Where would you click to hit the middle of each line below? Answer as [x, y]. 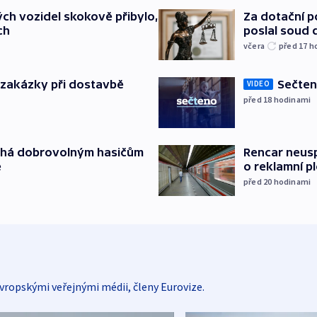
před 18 [259, 99]
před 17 [294, 45]
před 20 [259, 181]
